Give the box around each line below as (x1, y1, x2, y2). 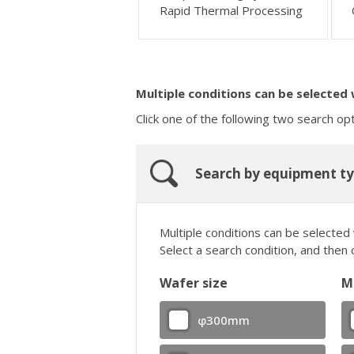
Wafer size (160, 273, 228, 292)
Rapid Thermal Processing (159, 2, 303, 18)
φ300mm (198, 312, 250, 329)
